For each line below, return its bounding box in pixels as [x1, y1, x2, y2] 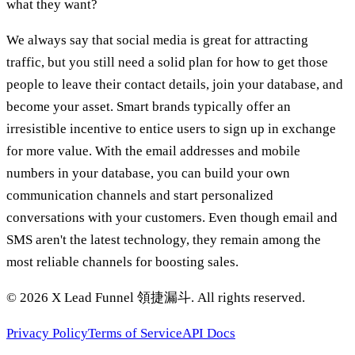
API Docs [182, 326, 235, 342]
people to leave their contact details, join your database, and [6, 77, 343, 93]
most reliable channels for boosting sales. [6, 254, 239, 270]
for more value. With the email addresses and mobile [6, 143, 300, 159]
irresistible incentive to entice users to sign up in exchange [6, 121, 336, 137]
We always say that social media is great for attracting [6, 32, 308, 48]
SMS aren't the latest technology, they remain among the [6, 232, 321, 248]
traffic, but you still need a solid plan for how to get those [6, 55, 328, 71]
